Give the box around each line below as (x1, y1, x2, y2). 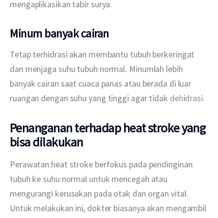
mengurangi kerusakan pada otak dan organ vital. (10, 188, 190, 200)
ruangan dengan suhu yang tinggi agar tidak (10, 92, 170, 104)
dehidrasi (169, 92, 203, 104)
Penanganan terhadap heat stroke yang (10, 120, 206, 136)
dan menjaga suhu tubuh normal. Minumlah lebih (10, 63, 185, 75)
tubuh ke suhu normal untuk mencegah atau (10, 173, 170, 185)
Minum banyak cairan (10, 25, 109, 41)
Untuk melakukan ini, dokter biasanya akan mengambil (10, 202, 208, 214)
